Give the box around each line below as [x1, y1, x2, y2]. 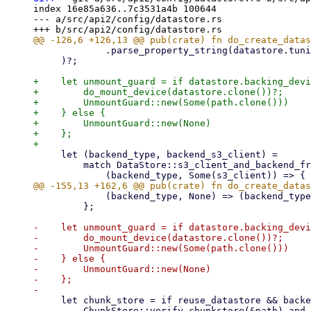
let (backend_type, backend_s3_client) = [33, 149, 61, 160]
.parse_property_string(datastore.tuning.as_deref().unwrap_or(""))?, [33, 45, 106, 56]
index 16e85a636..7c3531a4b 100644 [33, 3, 217, 14]
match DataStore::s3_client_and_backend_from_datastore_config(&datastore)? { [33, 160, 83, 170]
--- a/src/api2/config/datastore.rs [33, 14, 222, 24]
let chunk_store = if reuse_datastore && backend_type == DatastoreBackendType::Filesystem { [33, 295, 61, 305]
